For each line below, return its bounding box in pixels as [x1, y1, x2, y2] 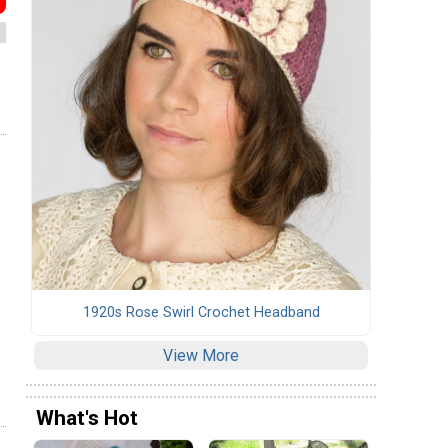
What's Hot [36, 406, 138, 431]
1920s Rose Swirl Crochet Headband [82, 303, 320, 321]
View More [163, 345, 239, 365]
